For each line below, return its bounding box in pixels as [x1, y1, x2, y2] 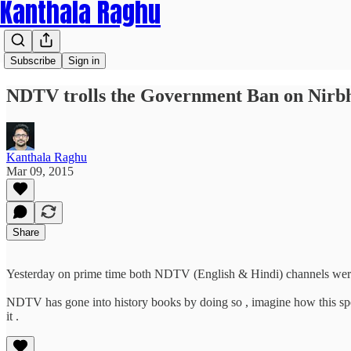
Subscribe [10, 55, 56, 67]
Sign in [68, 55, 100, 67]
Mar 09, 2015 [6, 164, 74, 178]
